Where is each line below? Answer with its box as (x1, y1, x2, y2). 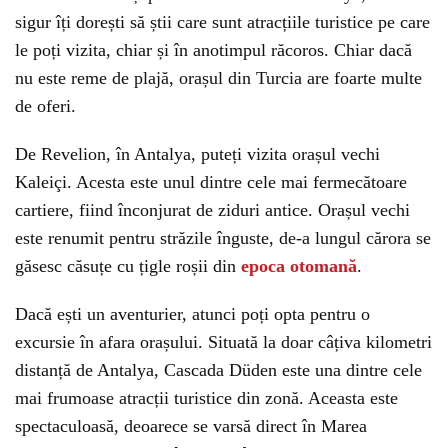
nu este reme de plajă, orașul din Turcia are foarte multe (15, 68, 422, 88)
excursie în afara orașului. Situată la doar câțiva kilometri (15, 332, 432, 352)
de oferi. (15, 96, 76, 116)
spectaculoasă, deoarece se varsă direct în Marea (15, 416, 367, 436)
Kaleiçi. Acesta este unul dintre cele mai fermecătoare (15, 172, 407, 192)
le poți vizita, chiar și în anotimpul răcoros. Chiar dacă (15, 40, 412, 60)
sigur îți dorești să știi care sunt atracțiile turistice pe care (15, 12, 430, 32)
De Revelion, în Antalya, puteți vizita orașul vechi (15, 144, 380, 164)
